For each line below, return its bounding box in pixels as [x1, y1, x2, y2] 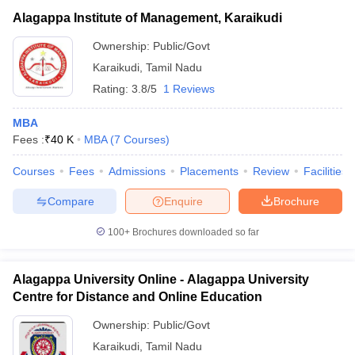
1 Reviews [163, 82, 215, 95]
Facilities [303, 165, 347, 177]
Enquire [164, 194, 203, 208]
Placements [180, 165, 239, 177]
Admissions [109, 165, 166, 177]
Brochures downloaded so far [130, 227, 259, 238]
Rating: [93, 82, 132, 95]
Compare [47, 194, 94, 208]
